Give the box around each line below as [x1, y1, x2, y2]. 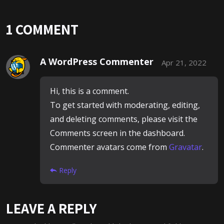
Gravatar [169, 141, 202, 153]
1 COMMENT [6, 20, 78, 39]
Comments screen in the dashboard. [50, 127, 185, 139]
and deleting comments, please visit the [50, 113, 197, 125]
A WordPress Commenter [40, 55, 153, 68]
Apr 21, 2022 [161, 57, 206, 67]
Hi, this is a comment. [50, 85, 129, 97]
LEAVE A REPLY [6, 199, 96, 218]
